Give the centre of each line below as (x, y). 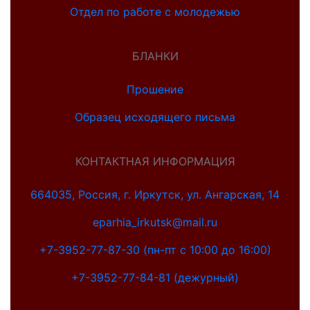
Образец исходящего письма (155, 117)
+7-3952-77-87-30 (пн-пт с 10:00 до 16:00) (155, 250)
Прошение (155, 90)
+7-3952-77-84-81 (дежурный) (155, 278)
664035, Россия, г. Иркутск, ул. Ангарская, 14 (155, 195)
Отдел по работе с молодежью (155, 12)
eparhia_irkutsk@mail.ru (155, 222)
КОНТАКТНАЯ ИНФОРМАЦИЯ (155, 162)
